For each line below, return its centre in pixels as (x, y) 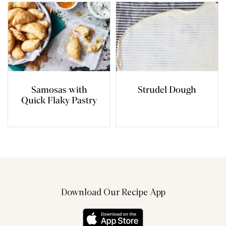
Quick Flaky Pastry (59, 101)
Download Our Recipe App (113, 192)
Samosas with (59, 90)
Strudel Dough (167, 90)
